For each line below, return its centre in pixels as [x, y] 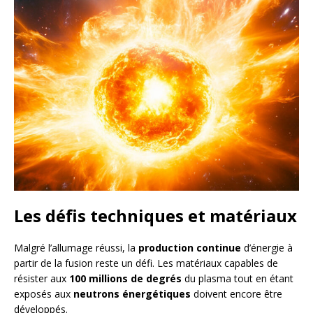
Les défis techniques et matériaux [155, 215]
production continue [190, 247]
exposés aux [44, 293]
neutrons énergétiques [132, 293]
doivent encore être [236, 293]
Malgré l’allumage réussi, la [76, 247]
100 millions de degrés [125, 278]
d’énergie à [267, 247]
